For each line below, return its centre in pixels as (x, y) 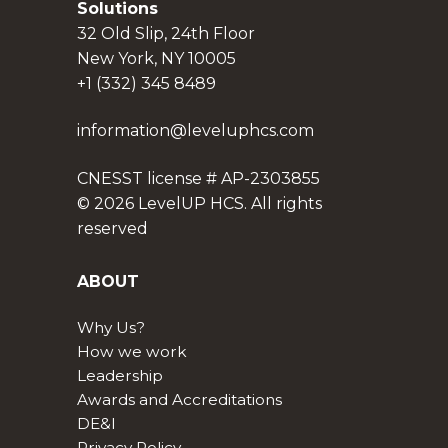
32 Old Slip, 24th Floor (165, 33)
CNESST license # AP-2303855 (198, 178)
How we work (131, 352)
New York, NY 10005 (156, 58)
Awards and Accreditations (179, 400)
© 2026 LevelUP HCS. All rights (199, 203)
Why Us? (110, 328)
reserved (112, 228)
